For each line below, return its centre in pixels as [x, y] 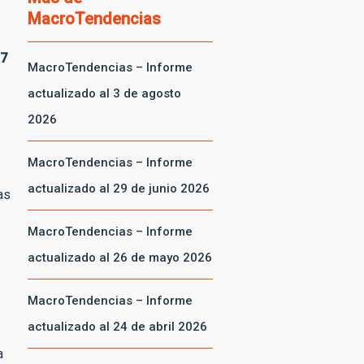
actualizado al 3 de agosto [104, 93]
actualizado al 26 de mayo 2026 [120, 258]
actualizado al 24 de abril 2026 [117, 327]
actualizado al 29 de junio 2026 [119, 188]
